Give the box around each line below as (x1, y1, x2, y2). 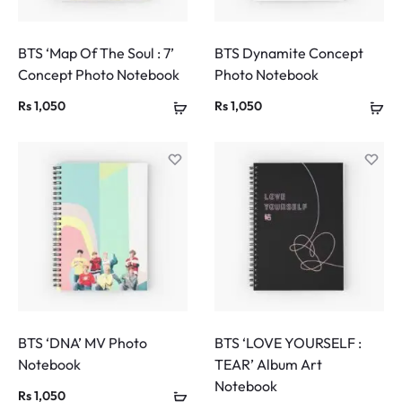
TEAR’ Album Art (214, 355, 322, 374)
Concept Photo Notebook (18, 66, 179, 84)
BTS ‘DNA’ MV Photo (18, 334, 147, 353)
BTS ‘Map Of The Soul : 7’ (18, 44, 174, 63)
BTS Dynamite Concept (214, 44, 363, 63)
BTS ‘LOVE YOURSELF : (214, 334, 362, 353)
